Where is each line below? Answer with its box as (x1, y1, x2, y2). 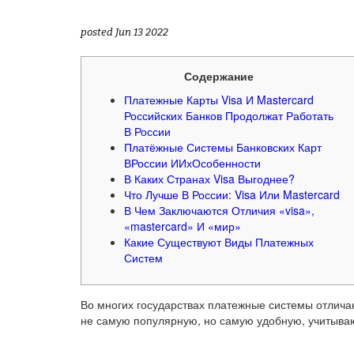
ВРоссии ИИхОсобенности (124, 155, 261, 171)
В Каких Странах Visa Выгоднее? (124, 171, 295, 186)
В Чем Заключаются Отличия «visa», (124, 202, 314, 218)
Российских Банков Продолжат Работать (124, 107, 333, 123)
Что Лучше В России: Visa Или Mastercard (124, 186, 340, 202)
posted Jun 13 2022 (81, 26, 168, 38)
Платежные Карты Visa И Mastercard (124, 92, 314, 107)
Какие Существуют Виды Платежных (124, 234, 314, 250)
